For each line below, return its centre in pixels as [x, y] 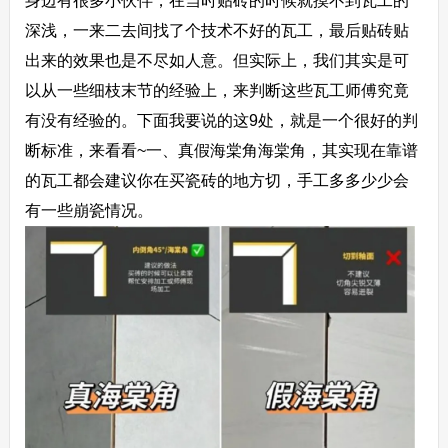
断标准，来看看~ [85, 150]
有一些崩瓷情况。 [88, 210]
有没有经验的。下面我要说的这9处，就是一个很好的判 [221, 120]
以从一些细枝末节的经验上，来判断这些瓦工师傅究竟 [216, 90]
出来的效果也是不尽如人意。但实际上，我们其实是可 [216, 60]
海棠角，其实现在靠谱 [337, 150]
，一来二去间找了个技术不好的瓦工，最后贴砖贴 [232, 30]
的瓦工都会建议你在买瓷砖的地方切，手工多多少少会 [216, 180]
